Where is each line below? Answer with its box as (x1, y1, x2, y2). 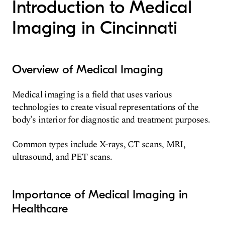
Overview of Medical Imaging (12, 62, 163, 76)
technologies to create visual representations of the (12, 100, 199, 114)
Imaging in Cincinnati (12, 18, 177, 38)
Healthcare (12, 201, 68, 215)
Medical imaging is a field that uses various (12, 88, 172, 101)
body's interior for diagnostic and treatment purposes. (12, 113, 210, 127)
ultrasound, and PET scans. (12, 150, 113, 164)
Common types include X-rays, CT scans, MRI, (12, 138, 186, 151)
